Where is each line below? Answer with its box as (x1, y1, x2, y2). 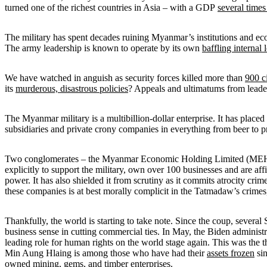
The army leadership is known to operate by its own (5, 42, 202, 53)
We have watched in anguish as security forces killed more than (5, 72, 245, 83)
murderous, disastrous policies (15, 83, 128, 94)
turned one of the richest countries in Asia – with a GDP (5, 2, 218, 13)
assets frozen (207, 247, 254, 258)
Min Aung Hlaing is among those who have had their (5, 247, 207, 258)
